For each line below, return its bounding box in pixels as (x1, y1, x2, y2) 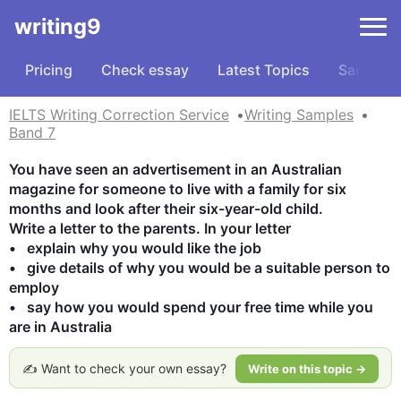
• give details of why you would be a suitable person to (9, 259, 390, 277)
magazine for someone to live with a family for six (9, 180, 346, 198)
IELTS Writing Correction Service (9, 106, 229, 124)
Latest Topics (218, 61, 310, 79)
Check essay (101, 61, 189, 79)
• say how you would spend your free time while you (9, 298, 373, 316)
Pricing (25, 61, 73, 79)
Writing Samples (244, 106, 354, 124)
